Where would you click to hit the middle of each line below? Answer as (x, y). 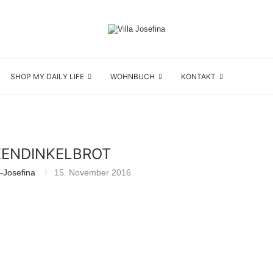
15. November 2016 (92, 172)
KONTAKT (198, 76)
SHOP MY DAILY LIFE (47, 76)
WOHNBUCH (133, 76)
